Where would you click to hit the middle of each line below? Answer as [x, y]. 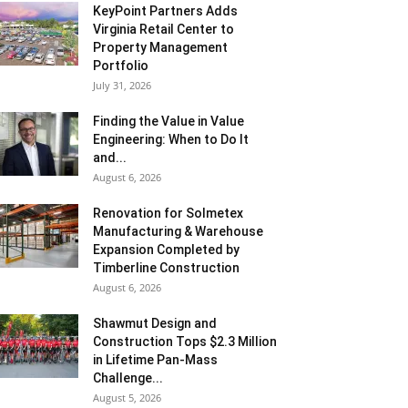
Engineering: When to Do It [171, 139]
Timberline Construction [166, 268]
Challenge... [128, 378]
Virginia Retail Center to [163, 29]
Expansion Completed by [166, 250]
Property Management [160, 47]
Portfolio [121, 66]
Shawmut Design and [155, 323]
